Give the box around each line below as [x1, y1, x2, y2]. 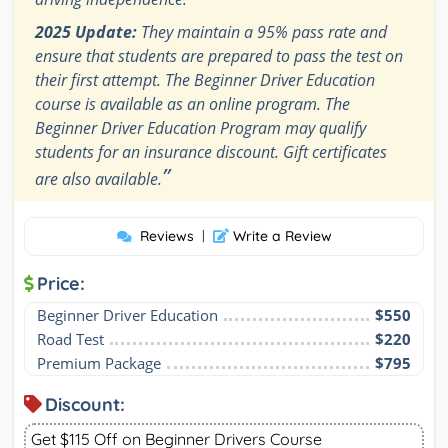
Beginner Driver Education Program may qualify [35, 117, 366, 140]
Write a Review [228, 227, 332, 246]
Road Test [37, 329, 104, 350]
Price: [37, 272, 85, 296]
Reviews [139, 227, 194, 246]
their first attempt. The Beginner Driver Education [35, 69, 375, 92]
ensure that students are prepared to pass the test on [35, 45, 403, 68]
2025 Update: [35, 21, 137, 44]
